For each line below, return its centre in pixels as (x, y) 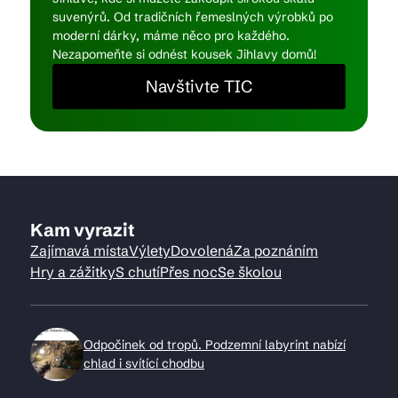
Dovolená (202, 251)
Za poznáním (276, 251)
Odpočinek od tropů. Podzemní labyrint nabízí (215, 345)
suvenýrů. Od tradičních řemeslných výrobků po (193, 17)
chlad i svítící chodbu (144, 363)
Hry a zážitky (73, 272)
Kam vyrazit (83, 230)
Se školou (250, 272)
